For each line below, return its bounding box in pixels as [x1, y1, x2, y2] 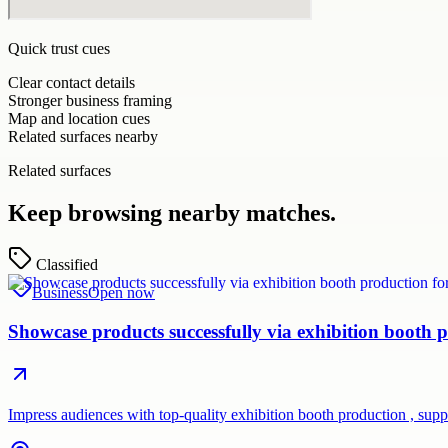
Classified [36, 256, 98, 274]
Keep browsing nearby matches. [8, 199, 336, 226]
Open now [88, 284, 155, 302]
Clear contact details [8, 73, 135, 91]
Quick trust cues [8, 39, 110, 57]
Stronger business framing [8, 91, 172, 109]
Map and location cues [8, 109, 150, 127]
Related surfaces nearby [8, 127, 158, 145]
